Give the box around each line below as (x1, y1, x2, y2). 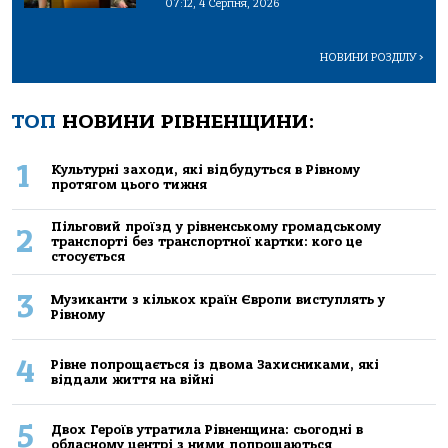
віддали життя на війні (50, 371, 214, 387)
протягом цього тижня (50, 176, 207, 192)
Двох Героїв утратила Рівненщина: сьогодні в (50, 421, 363, 437)
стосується (50, 249, 125, 265)
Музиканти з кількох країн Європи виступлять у (50, 291, 385, 307)
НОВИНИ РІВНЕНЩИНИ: (56, 109, 315, 133)
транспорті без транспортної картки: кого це (50, 234, 362, 250)
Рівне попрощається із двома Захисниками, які (50, 356, 379, 372)
